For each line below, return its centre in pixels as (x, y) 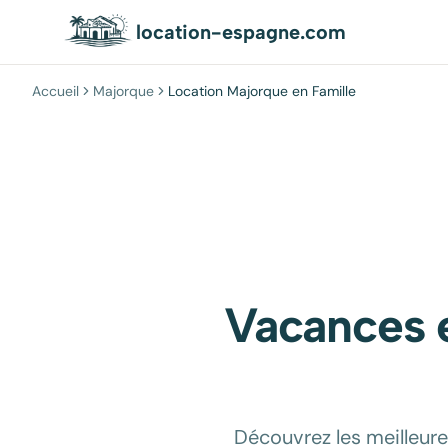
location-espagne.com (241, 32)
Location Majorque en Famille (262, 91)
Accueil (55, 91)
